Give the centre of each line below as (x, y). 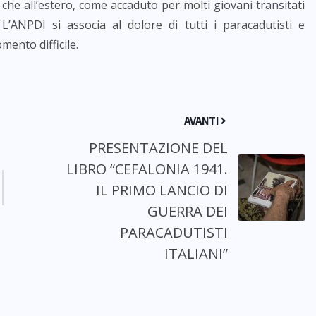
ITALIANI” (196, 254)
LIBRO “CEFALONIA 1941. (147, 169)
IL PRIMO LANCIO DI (162, 190)
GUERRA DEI (187, 211)
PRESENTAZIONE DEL (158, 148)
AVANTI (202, 121)
